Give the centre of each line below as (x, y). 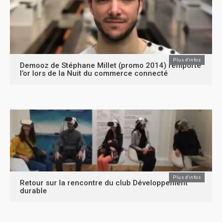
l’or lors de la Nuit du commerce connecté (94, 73)
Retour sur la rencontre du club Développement (104, 183)
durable (33, 191)
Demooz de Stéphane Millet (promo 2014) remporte (111, 65)
